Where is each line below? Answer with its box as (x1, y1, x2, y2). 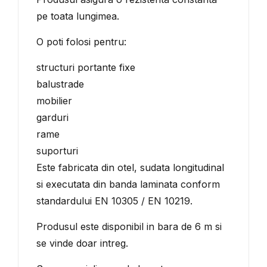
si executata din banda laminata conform (36, 178, 220, 190)
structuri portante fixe (36, 61, 135, 73)
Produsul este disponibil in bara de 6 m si (36, 221, 222, 232)
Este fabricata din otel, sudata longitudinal (36, 162, 224, 173)
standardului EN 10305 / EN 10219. (36, 195, 193, 207)
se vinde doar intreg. (36, 237, 128, 249)
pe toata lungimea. (36, 10, 119, 22)
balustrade (36, 78, 84, 90)
